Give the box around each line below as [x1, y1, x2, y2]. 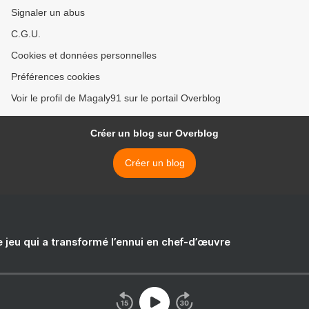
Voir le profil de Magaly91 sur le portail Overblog [11, 92, 221, 104]
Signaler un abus [11, 7, 85, 19]
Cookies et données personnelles [11, 50, 157, 61]
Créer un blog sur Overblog [90, 128, 219, 139]
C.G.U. [11, 28, 41, 40]
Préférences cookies [11, 71, 100, 83]
